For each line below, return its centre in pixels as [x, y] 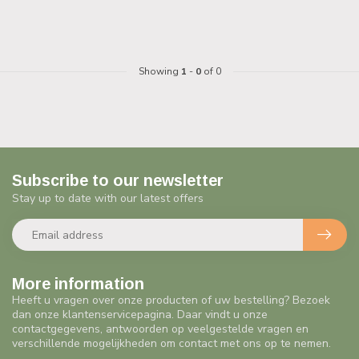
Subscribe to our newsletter [118, 180]
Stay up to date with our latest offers [108, 198]
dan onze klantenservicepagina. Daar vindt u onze [140, 315]
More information [78, 284]
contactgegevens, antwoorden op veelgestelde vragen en [160, 329]
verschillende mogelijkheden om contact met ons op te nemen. [171, 343]
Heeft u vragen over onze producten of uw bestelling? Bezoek [171, 300]
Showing [159, 71]
